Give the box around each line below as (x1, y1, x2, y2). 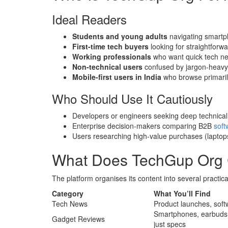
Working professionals (72, 51, 153, 62)
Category (52, 188, 83, 199)
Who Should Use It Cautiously (52, 90, 213, 108)
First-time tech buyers (72, 41, 151, 52)
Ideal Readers (52, 10, 127, 28)
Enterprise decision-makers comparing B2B (72, 121, 214, 131)
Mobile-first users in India (72, 72, 163, 82)
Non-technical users (72, 62, 145, 72)
